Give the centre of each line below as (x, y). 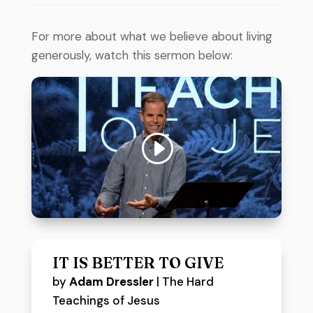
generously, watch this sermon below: (132, 55)
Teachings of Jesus (106, 300)
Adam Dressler (111, 281)
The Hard (188, 281)
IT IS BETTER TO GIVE (138, 262)
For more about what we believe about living (152, 36)
